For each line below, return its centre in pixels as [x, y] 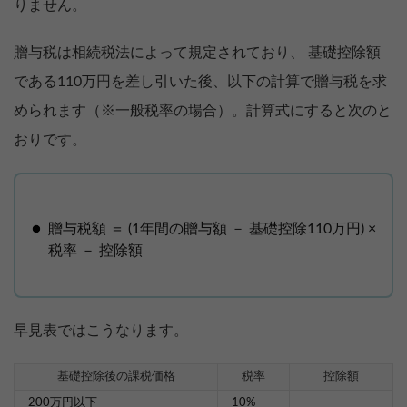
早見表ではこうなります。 [101, 331]
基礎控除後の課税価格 [116, 377]
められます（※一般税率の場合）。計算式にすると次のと [203, 111]
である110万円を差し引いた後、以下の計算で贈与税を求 [200, 82]
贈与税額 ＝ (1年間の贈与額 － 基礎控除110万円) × [212, 229]
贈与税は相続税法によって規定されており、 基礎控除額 [197, 53]
